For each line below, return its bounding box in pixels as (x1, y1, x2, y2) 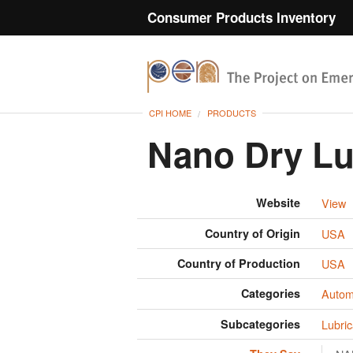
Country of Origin (205, 225, 301, 241)
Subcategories (221, 315, 301, 332)
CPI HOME (149, 106, 191, 120)
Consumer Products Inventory (147, 8, 336, 27)
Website (256, 195, 301, 211)
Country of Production (177, 255, 301, 272)
